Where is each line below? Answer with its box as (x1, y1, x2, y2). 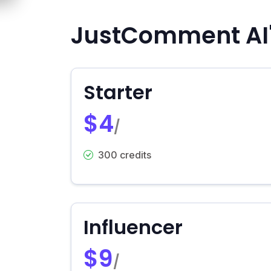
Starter (83, 78, 152, 106)
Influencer (83, 213, 183, 241)
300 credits (98, 148, 151, 161)
